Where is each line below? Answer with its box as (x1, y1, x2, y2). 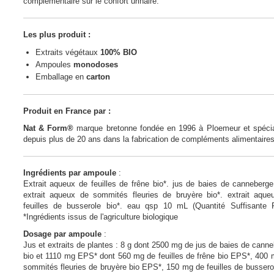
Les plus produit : (23, 29, 93, 39)
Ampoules (35, 59, 73, 69)
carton (83, 72, 110, 81)
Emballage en (35, 72, 84, 81)
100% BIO (100, 47, 137, 57)
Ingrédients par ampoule (23, 168, 116, 177)
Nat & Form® (23, 123, 74, 133)
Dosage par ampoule (23, 229, 102, 239)
